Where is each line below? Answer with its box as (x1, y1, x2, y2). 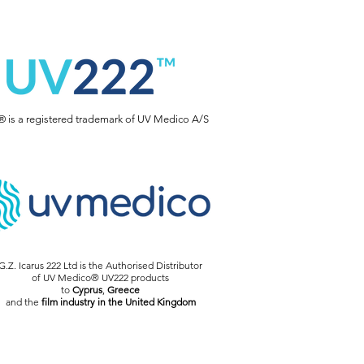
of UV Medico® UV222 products (32, 271, 170, 284)
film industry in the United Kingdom (41, 296, 196, 309)
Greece (107, 284, 141, 297)
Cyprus (72, 284, 103, 297)
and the (5, 296, 41, 309)
